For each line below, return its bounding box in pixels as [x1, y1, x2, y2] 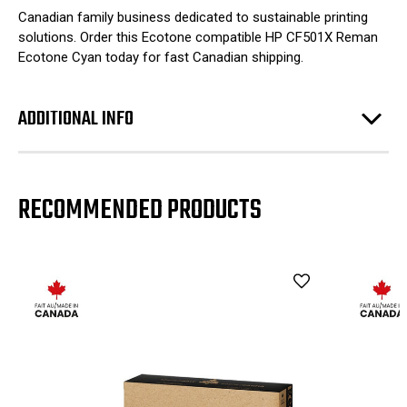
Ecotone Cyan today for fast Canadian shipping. [18, 49, 303, 66]
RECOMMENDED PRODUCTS [18, 189, 262, 232]
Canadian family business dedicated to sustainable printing [18, 9, 368, 26]
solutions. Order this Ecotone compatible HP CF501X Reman [18, 29, 378, 46]
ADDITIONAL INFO [18, 103, 134, 134]
